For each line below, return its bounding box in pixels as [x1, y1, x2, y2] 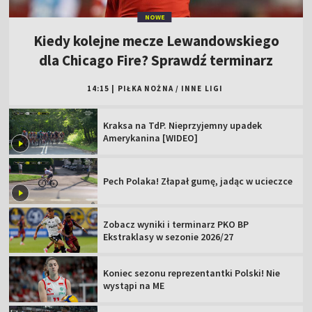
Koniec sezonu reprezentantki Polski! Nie [103, 267, 281, 280]
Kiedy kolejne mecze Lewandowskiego [33, 31, 279, 51]
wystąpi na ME [103, 279, 165, 292]
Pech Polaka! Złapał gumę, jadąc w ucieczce [103, 174, 293, 187]
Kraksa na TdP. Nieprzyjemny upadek [103, 119, 263, 132]
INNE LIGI [181, 84, 224, 94]
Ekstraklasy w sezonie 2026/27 [103, 230, 234, 243]
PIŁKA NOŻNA [117, 84, 173, 94]
